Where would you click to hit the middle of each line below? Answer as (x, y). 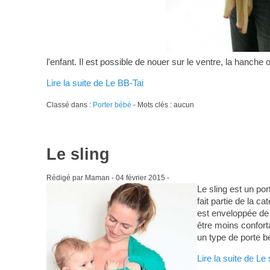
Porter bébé (112, 105)
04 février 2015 (140, 177)
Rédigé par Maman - (81, 177)
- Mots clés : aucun (162, 105)
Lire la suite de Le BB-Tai (95, 83)
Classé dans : (69, 105)
